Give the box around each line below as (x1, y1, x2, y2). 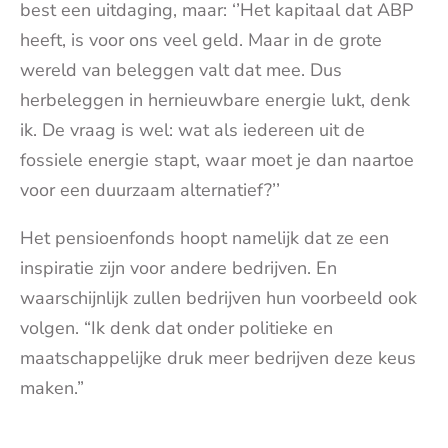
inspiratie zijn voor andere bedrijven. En (20, 255, 337, 280)
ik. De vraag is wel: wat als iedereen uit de (20, 117, 365, 142)
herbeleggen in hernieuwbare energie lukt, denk (20, 87, 410, 112)
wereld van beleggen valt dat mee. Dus (20, 57, 342, 82)
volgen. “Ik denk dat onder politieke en (20, 315, 333, 340)
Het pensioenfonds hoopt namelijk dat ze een (20, 225, 389, 250)
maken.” (20, 375, 84, 400)
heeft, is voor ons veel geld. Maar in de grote (20, 27, 382, 52)
